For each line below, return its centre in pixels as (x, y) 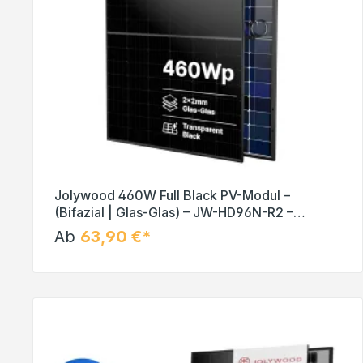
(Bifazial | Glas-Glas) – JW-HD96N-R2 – (174, 212)
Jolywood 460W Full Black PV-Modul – (172, 195)
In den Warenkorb (198, 271)
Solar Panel (89, 229)
